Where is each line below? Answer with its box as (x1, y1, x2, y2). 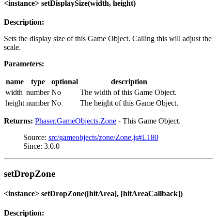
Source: (23, 133, 48, 142)
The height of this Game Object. (80, 99, 178, 108)
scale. (4, 43, 21, 52)
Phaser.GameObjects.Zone (35, 117, 116, 125)
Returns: (4, 117, 33, 125)
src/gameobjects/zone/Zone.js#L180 (48, 133, 158, 142)
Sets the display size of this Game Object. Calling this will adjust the (4, 34, 212, 43)
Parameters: (4, 60, 44, 68)
